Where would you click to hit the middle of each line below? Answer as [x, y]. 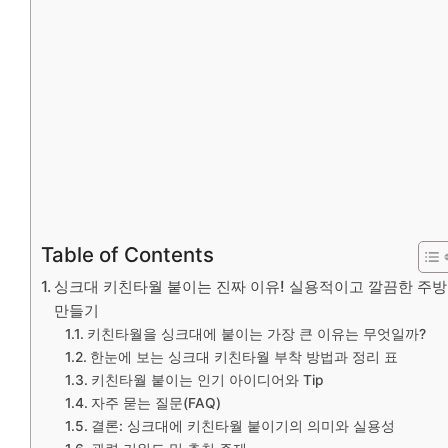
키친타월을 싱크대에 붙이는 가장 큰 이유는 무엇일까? [256, 333]
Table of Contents [127, 254]
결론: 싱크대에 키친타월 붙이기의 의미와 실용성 [242, 425]
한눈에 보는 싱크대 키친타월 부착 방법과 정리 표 [243, 356]
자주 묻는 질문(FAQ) [155, 402]
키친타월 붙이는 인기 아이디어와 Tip [207, 379]
